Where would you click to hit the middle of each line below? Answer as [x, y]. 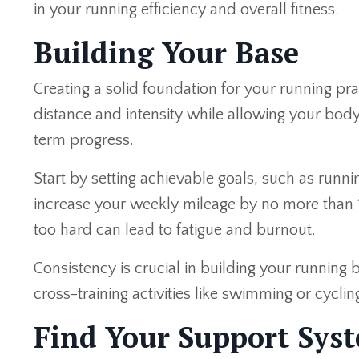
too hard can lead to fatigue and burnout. [175, 230]
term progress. [84, 140]
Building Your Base [166, 52]
